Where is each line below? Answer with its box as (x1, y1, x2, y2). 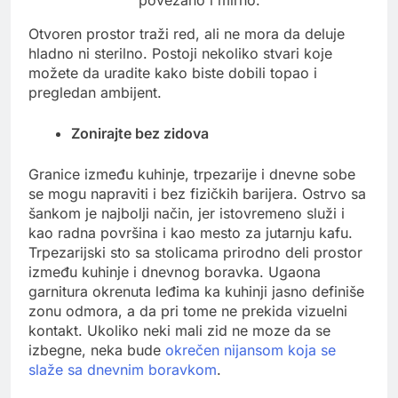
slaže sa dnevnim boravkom (28, 360, 217, 378)
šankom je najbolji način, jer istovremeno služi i (28, 203, 345, 222)
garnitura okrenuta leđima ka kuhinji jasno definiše (28, 282, 364, 300)
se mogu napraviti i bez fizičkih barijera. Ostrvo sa (28, 184, 366, 203)
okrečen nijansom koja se (165, 340, 336, 359)
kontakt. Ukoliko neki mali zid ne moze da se (28, 321, 330, 339)
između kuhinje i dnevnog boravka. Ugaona (28, 262, 321, 281)
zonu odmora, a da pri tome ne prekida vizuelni (28, 301, 347, 320)
